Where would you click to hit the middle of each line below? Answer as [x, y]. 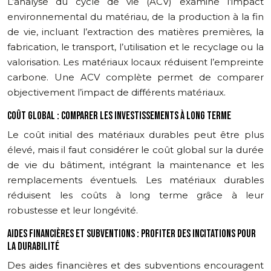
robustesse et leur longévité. [73, 210]
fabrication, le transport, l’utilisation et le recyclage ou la [135, 47]
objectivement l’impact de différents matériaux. [116, 92]
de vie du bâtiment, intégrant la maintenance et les [135, 165]
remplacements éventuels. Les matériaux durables [135, 180]
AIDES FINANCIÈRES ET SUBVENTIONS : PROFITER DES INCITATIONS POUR [132, 233]
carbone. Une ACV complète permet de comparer [135, 77]
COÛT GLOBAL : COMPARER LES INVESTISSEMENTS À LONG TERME [119, 116]
